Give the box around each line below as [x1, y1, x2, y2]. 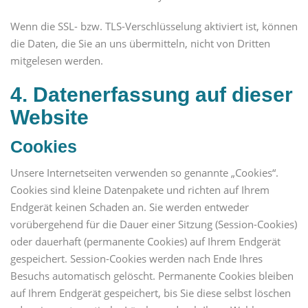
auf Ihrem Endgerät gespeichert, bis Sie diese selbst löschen [10, 286, 291, 300]
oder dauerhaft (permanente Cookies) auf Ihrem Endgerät [10, 234, 280, 249]
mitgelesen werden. [10, 53, 103, 67]
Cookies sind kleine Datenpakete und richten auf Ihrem [10, 183, 269, 197]
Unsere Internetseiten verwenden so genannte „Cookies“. [10, 166, 278, 180]
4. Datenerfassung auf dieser [10, 82, 293, 106]
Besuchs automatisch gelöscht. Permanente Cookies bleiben [10, 269, 294, 283]
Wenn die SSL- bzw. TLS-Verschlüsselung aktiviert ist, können [10, 19, 298, 33]
